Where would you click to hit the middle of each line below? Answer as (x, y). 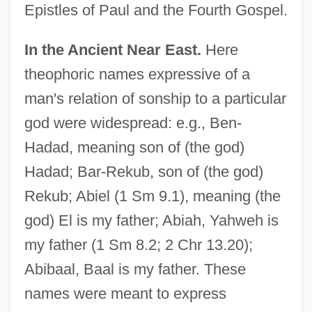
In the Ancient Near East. (112, 49)
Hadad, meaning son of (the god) (134, 147)
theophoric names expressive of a (137, 74)
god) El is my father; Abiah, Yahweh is (151, 220)
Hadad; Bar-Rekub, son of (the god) (143, 171)
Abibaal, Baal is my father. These (135, 269)
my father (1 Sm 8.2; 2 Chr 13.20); (138, 244)
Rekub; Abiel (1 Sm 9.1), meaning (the (152, 196)
